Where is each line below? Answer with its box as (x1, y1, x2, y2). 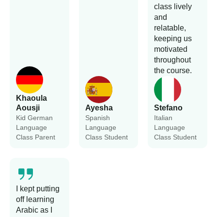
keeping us (154, 34, 192, 43)
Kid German (16, 114, 53, 122)
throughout (154, 56, 191, 64)
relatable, (154, 24, 186, 32)
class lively (154, 2, 192, 11)
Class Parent (16, 133, 55, 141)
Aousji (16, 104, 40, 112)
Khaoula (16, 94, 47, 103)
